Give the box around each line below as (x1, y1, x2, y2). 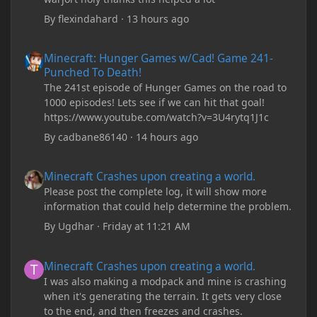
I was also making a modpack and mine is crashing (44, 274, 287, 288)
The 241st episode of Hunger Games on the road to (44, 80, 287, 94)
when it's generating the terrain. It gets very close (44, 289, 282, 303)
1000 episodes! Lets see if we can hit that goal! (44, 95, 265, 109)
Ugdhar (58, 219, 95, 234)
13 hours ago (127, 11, 190, 25)
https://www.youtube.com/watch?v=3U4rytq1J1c (44, 110, 270, 124)
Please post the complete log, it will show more (44, 185, 267, 199)
